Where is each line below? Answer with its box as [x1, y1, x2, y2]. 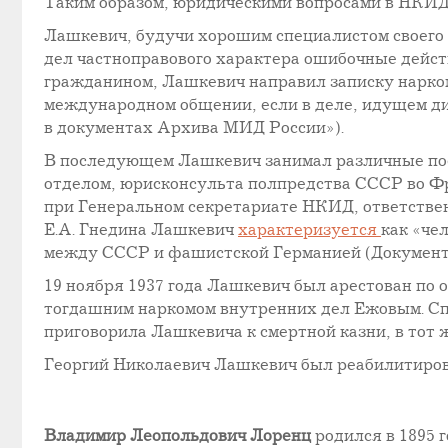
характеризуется [238, 220, 381, 240]
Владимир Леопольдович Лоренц [44, 426, 315, 446]
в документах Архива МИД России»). [44, 118, 344, 138]
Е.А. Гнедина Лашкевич [44, 220, 238, 240]
